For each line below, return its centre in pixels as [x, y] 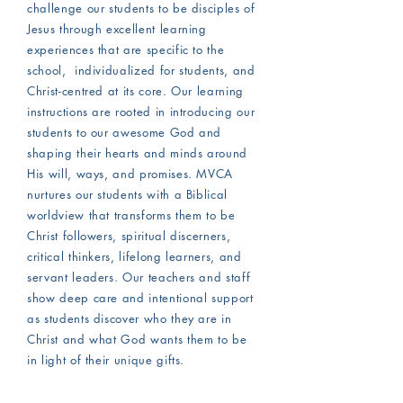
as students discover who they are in [130, 318]
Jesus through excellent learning [117, 29]
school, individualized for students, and [141, 70]
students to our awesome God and [125, 132]
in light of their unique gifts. [108, 360]
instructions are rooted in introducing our [141, 112]
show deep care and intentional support [140, 298]
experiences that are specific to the [126, 49]
